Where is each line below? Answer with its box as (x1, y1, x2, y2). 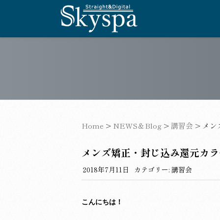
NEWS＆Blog (113, 120, 162, 131)
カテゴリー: (134, 165, 171, 174)
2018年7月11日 (82, 165, 129, 174)
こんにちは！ (82, 198, 123, 206)
